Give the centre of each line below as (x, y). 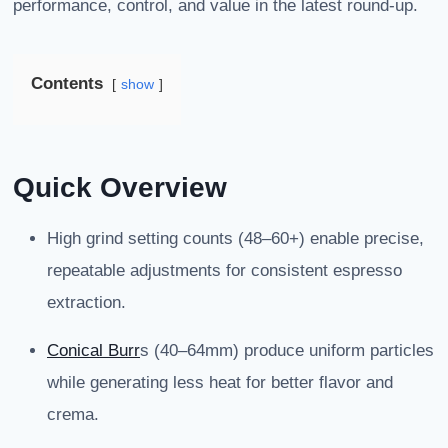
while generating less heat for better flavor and (220, 383)
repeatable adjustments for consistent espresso (224, 271)
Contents (67, 84)
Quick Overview (120, 188)
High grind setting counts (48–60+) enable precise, (235, 239)
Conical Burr (93, 351)
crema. (73, 415)
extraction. (86, 303)
